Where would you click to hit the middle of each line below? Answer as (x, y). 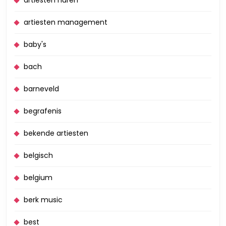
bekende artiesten (56, 133)
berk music (43, 200)
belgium (38, 178)
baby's (35, 44)
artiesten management (66, 22)
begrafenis (43, 111)
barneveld (41, 89)
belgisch (38, 155)
